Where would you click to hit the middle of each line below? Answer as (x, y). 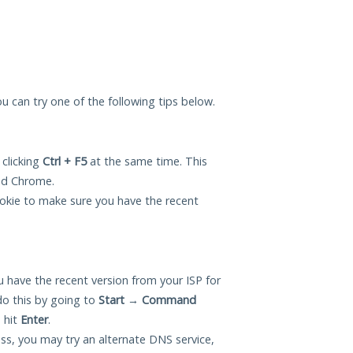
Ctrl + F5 (65, 162)
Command (169, 300)
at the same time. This (147, 162)
